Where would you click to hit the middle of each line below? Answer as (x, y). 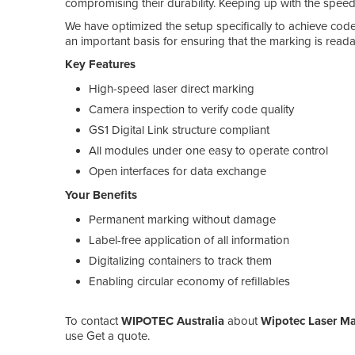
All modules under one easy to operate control (208, 150)
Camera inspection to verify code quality (191, 109)
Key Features (100, 64)
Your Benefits (101, 195)
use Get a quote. (107, 336)
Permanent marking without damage (182, 219)
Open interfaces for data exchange (177, 171)
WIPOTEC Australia (173, 321)
